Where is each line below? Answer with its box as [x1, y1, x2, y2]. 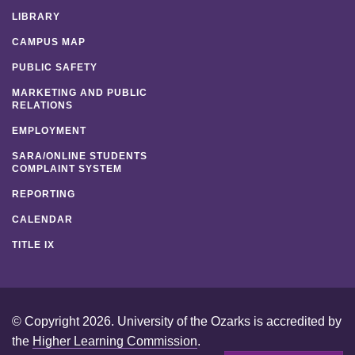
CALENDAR [12, 213, 73, 225]
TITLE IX [12, 239, 55, 250]
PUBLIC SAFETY [12, 61, 97, 73]
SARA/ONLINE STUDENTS [12, 150, 147, 162]
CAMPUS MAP [12, 36, 86, 48]
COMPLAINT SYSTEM [12, 162, 122, 174]
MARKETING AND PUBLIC [12, 86, 147, 98]
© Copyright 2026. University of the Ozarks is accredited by [12, 314, 342, 328]
